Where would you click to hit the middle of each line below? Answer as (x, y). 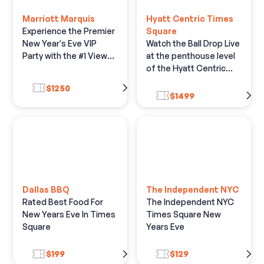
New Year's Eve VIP (60, 44)
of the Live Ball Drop (62, 68)
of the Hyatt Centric (186, 68)
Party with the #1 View (65, 56)
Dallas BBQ (46, 189)
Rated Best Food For (63, 202)
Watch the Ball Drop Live (193, 44)
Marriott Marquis (59, 19)
